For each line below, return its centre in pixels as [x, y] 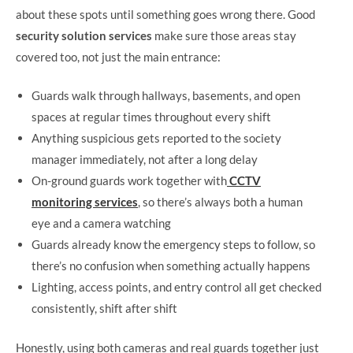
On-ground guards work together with [129, 181]
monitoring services [85, 202]
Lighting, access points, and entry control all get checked [176, 287]
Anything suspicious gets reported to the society [156, 138]
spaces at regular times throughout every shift [151, 117]
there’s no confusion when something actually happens [171, 266]
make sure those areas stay [224, 35]
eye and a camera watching [101, 223]
